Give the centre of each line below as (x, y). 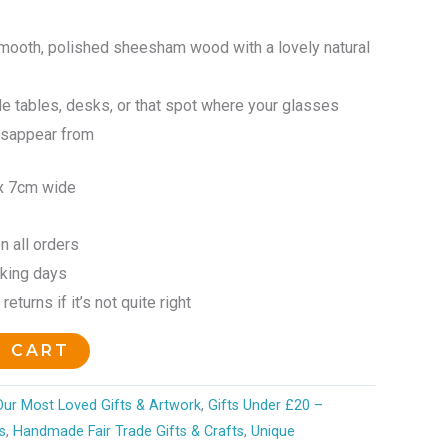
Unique (273, 431)
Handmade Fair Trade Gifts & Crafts (128, 431)
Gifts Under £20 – (265, 405)
